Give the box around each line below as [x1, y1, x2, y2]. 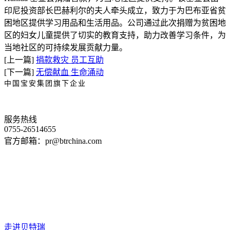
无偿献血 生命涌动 [36, 68, 104, 76]
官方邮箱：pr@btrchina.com [4, 137, 102, 145]
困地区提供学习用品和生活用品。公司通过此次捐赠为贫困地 [4, 18, 226, 27]
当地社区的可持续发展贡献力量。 [4, 43, 127, 52]
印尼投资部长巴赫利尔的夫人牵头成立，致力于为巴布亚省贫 [4, 6, 226, 15]
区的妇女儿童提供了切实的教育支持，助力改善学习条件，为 [4, 31, 226, 40]
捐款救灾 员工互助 [36, 55, 104, 64]
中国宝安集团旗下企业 [4, 80, 86, 87]
